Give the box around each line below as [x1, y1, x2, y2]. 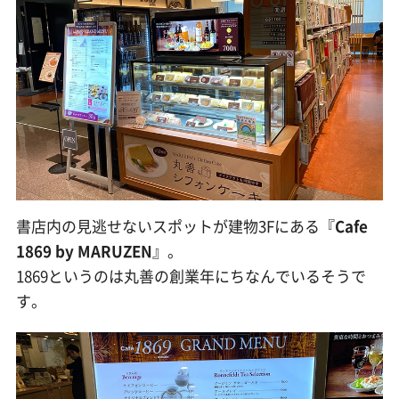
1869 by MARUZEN [15, 240, 152, 263]
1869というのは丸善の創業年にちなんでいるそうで [15, 265, 366, 288]
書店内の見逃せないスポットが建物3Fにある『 [15, 215, 335, 238]
